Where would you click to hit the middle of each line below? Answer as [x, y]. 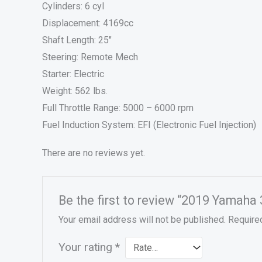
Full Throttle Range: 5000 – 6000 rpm [118, 108]
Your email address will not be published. [142, 220]
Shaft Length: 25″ [77, 40]
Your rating [87, 247]
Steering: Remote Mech [90, 57]
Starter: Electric [73, 74]
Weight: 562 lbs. [75, 91]
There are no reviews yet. [94, 153]
